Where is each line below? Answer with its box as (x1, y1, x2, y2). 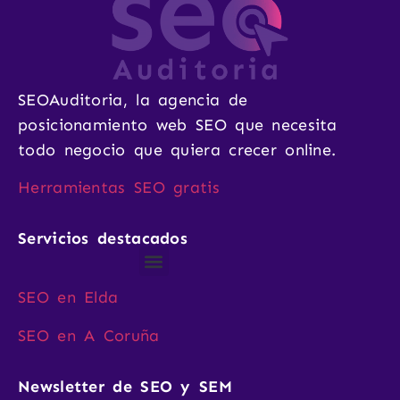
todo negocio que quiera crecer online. (18, 139, 337, 160)
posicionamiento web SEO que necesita (18, 114, 337, 135)
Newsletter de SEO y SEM (18, 377, 232, 397)
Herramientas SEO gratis (18, 177, 220, 197)
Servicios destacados (18, 229, 187, 249)
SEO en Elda (18, 287, 119, 308)
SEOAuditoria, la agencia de (18, 89, 248, 110)
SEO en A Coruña (18, 325, 160, 346)
